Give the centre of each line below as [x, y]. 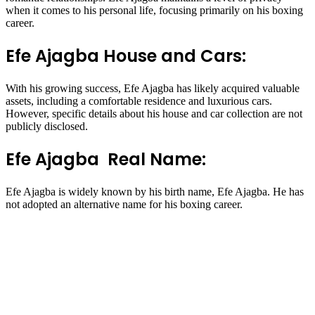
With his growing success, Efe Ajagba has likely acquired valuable [153, 89]
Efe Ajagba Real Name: [106, 159]
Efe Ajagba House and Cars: [126, 56]
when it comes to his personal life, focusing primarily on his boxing [154, 11]
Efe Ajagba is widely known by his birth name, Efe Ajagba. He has [155, 191]
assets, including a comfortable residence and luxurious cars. [139, 101]
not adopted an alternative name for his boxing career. [124, 204]
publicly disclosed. [47, 127]
